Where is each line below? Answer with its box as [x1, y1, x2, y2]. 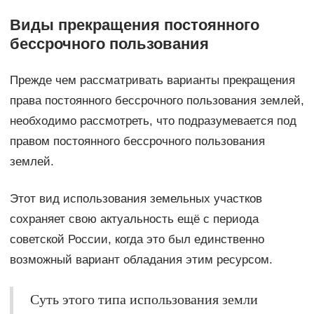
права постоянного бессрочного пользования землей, [9, 93, 304, 107]
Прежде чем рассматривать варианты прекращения [9, 73, 295, 87]
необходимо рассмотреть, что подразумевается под [9, 114, 296, 128]
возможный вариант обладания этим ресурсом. [9, 252, 273, 266]
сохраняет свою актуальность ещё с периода [9, 212, 259, 226]
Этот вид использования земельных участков [9, 191, 262, 205]
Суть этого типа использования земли [29, 289, 258, 308]
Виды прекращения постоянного [9, 15, 259, 34]
